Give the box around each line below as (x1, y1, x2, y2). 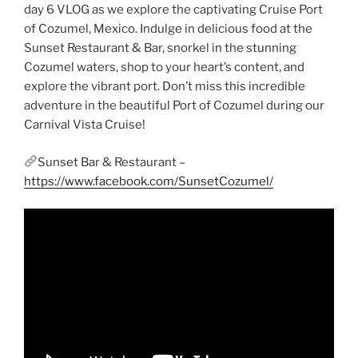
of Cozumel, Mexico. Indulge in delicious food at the (24, 22, 312, 37)
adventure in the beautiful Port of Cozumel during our (24, 98, 324, 113)
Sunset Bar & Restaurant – (38, 154, 186, 169)
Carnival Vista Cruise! (24, 117, 145, 133)
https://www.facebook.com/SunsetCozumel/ (24, 173, 273, 189)
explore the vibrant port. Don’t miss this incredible (24, 79, 305, 94)
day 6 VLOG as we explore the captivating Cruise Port (24, 2, 323, 18)
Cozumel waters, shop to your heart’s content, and (24, 60, 304, 75)
